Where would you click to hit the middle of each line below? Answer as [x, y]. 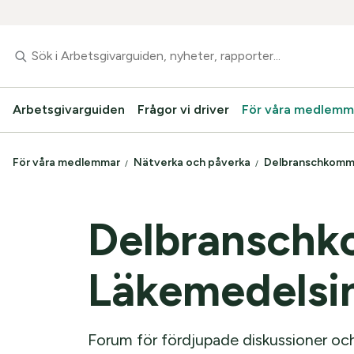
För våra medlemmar [68, 162]
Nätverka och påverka [193, 162]
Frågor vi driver [183, 109]
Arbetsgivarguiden [69, 109]
